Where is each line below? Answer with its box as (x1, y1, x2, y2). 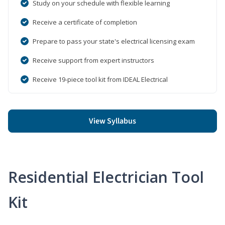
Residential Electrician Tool (8, 166, 204, 187)
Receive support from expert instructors (33, 55, 154, 65)
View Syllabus (89, 115, 136, 127)
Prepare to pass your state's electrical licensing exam (33, 36, 195, 46)
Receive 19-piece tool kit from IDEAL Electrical (33, 74, 168, 84)
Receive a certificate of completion (33, 17, 137, 27)
